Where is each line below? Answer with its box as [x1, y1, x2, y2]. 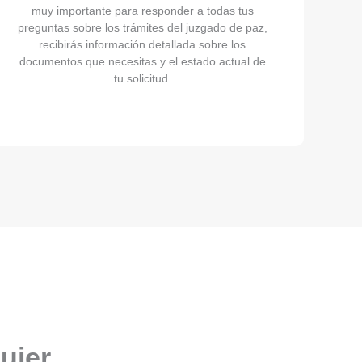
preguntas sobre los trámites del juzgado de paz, [17, 21, 267, 34]
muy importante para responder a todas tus [31, 4, 254, 17]
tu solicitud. [113, 72, 171, 85]
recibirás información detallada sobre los [39, 38, 246, 51]
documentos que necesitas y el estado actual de [19, 55, 266, 68]
